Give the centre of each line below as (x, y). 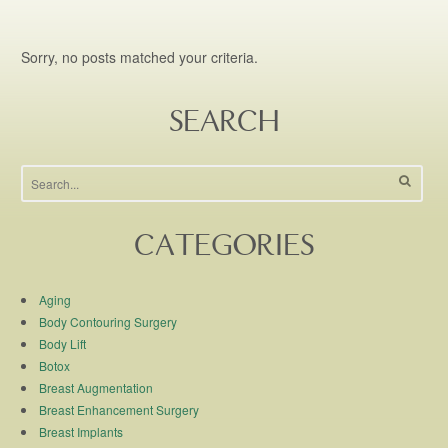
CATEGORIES (224, 248)
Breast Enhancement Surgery (119, 409)
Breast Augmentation (96, 387)
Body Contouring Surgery (108, 321)
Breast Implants (81, 431)
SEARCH (224, 124)
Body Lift (63, 343)
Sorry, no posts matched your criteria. (140, 56)
